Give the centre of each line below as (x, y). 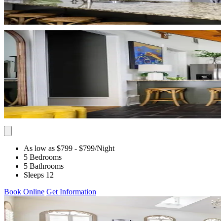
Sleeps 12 (39, 175)
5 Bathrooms (44, 166)
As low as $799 (48, 148)
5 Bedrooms (43, 157)
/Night (105, 148)
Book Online (24, 191)
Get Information (71, 191)
